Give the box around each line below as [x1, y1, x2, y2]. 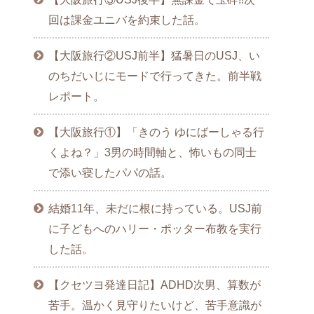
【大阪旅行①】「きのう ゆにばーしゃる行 [48, 125, 265, 139]
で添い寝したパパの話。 [48, 166, 172, 179]
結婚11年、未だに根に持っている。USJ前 [48, 202, 263, 215]
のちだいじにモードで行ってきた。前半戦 [48, 69, 262, 83]
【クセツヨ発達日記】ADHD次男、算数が [48, 278, 261, 292]
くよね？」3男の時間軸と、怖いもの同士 [48, 146, 257, 159]
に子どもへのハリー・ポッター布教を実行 [48, 222, 262, 235]
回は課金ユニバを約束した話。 [48, 13, 206, 27]
